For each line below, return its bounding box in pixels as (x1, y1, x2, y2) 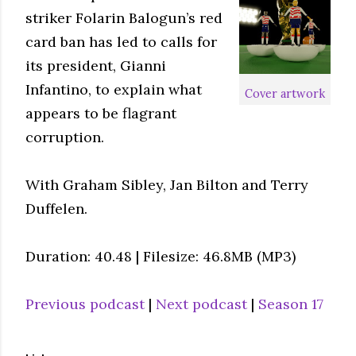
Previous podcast (25, 294, 145, 313)
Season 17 (258, 294, 323, 313)
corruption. (25, 127, 104, 146)
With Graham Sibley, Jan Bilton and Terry (25, 175, 308, 194)
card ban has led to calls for (25, 32, 217, 51)
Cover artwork (244, 87, 325, 102)
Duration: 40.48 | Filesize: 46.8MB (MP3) (25, 246, 296, 265)
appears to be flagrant (25, 103, 176, 122)
